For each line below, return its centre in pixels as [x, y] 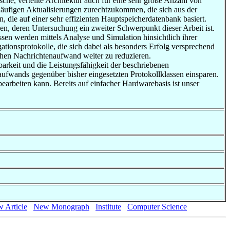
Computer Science [157, 206]
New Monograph [61, 206]
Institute [108, 206]
